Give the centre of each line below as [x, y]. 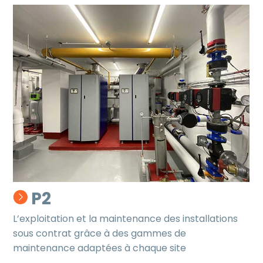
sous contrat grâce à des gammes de [100, 234]
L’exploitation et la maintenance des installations [126, 219]
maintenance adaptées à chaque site [100, 248]
